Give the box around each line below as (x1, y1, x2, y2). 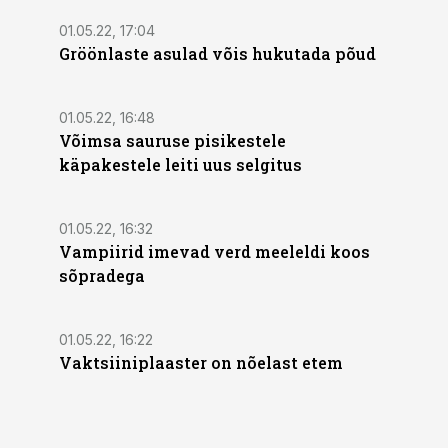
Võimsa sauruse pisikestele (59, 130, 286, 151)
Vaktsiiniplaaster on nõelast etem (59, 352, 343, 373)
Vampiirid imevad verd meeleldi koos (59, 241, 370, 262)
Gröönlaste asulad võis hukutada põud (59, 43, 376, 64)
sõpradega (59, 265, 145, 286)
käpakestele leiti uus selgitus (59, 154, 302, 175)
